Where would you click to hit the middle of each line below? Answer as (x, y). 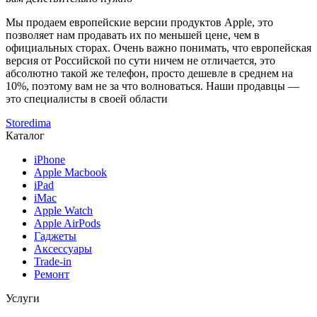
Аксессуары (63, 249)
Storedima (28, 123)
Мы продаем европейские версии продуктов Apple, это (139, 23)
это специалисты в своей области (87, 99)
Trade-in (53, 262)
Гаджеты (55, 236)
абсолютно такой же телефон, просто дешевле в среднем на (149, 74)
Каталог (25, 136)
